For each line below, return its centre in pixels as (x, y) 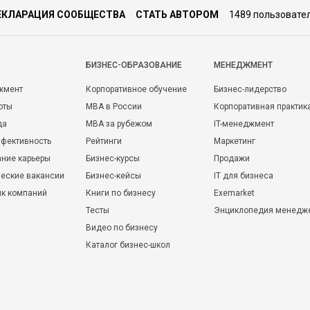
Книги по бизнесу (121, 193)
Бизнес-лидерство (250, 89)
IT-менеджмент (244, 124)
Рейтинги (104, 141)
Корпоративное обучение (136, 89)
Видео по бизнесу (122, 228)
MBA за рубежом (119, 124)
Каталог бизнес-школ (128, 245)
